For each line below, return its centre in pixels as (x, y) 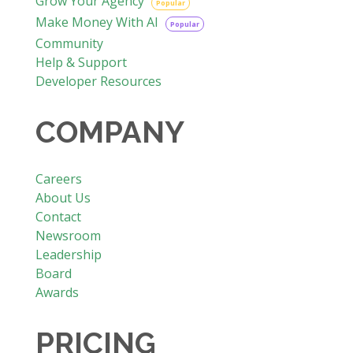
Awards (57, 292)
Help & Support (81, 62)
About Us (63, 197)
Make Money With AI (98, 22)
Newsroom (68, 235)
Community (69, 43)
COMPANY (110, 132)
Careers (58, 178)
